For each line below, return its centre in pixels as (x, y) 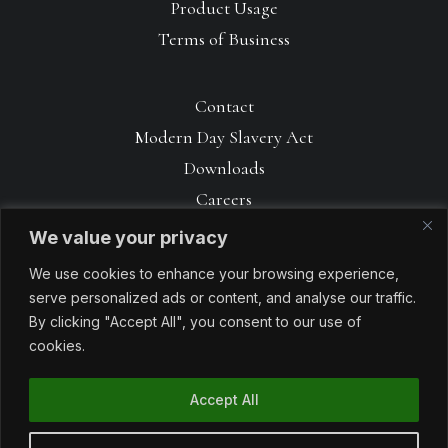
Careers (224, 199)
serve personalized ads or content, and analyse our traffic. (222, 297)
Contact (224, 106)
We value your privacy (128, 237)
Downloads (224, 168)
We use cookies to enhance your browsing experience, (214, 273)
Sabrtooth (258, 428)
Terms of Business (224, 39)
